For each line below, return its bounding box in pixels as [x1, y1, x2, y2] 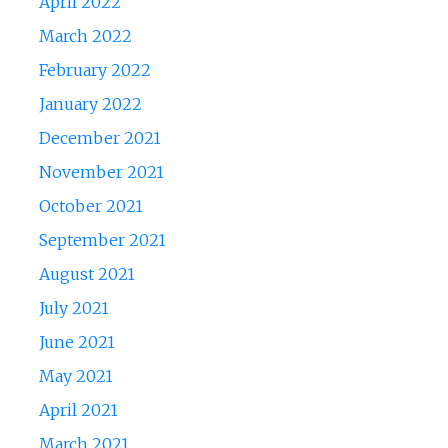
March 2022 [38, 26, 132, 47]
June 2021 [38, 332, 115, 353]
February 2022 [38, 60, 151, 81]
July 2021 [38, 298, 109, 319]
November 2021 [38, 162, 164, 183]
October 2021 [38, 196, 143, 217]
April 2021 [38, 400, 118, 421]
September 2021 [38, 230, 166, 251]
